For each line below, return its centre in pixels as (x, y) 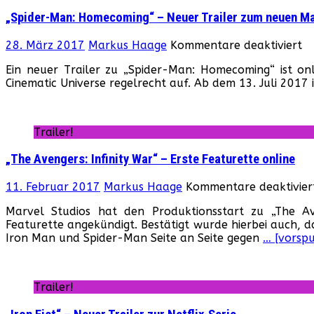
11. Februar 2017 (53, 187)
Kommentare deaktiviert (236, 45)
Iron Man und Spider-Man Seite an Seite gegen (134, 238)
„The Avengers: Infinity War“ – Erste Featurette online (150, 159)
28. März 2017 (45, 45)
